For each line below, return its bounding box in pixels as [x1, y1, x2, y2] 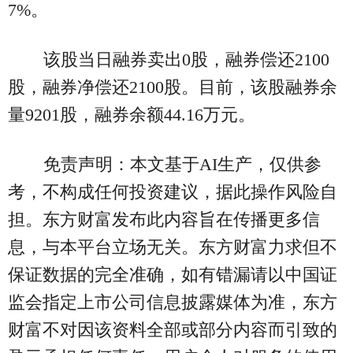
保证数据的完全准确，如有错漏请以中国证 [8, 265, 337, 285]
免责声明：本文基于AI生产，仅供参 [43, 154, 321, 175]
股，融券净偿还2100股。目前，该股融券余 [8, 77, 337, 98]
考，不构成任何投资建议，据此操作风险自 [8, 182, 337, 203]
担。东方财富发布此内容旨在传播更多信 [8, 210, 320, 230]
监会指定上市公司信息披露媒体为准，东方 [8, 292, 337, 313]
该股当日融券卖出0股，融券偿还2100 [43, 50, 329, 70]
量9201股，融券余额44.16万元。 [8, 105, 255, 125]
